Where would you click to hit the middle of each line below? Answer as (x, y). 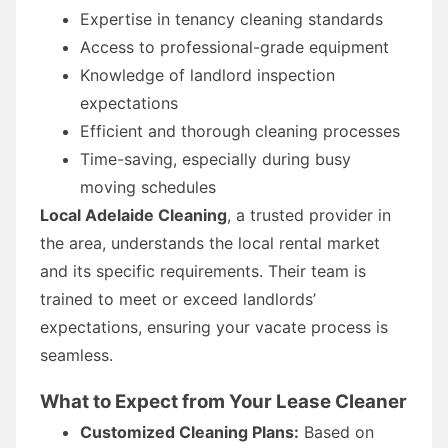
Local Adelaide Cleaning (133, 214)
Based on (336, 431)
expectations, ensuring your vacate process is (214, 326)
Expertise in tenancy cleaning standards (231, 18)
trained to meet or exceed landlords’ (178, 298)
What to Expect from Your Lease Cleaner (223, 401)
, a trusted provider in (309, 214)
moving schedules (148, 186)
